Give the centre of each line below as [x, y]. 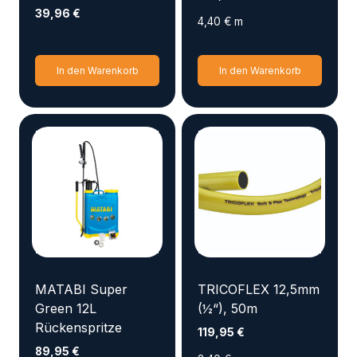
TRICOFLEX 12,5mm [259, 289]
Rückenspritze [78, 327]
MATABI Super [81, 289]
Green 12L [66, 308]
